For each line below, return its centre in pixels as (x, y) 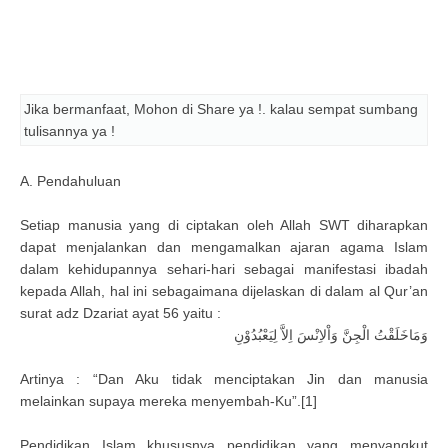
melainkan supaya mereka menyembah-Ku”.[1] (168, 401)
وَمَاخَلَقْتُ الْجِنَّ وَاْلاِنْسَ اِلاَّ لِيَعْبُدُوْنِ (331, 335)
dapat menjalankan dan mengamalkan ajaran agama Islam (224, 247)
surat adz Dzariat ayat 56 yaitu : (120, 313)
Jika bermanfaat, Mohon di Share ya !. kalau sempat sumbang (221, 109)
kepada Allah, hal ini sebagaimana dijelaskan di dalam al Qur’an (224, 291)
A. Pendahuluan (70, 181)
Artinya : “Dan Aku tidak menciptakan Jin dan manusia (224, 379)
